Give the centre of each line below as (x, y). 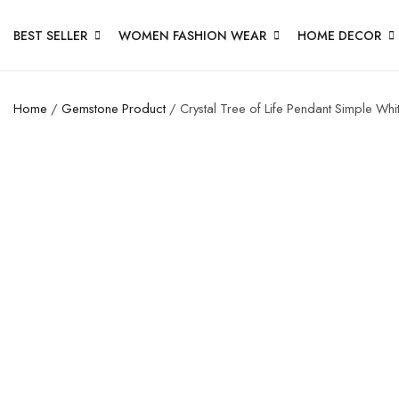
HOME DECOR (339, 35)
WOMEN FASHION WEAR (192, 35)
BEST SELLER (50, 35)
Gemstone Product (114, 108)
